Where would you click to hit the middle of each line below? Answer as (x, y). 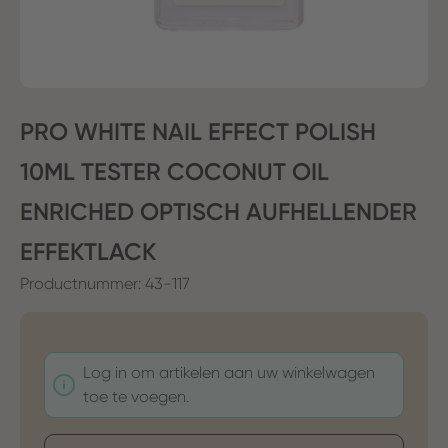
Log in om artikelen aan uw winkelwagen (229, 372)
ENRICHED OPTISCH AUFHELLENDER (218, 211)
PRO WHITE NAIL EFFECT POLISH (198, 131)
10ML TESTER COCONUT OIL (174, 171)
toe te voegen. (136, 396)
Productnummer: (82, 283)
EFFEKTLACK (88, 251)
